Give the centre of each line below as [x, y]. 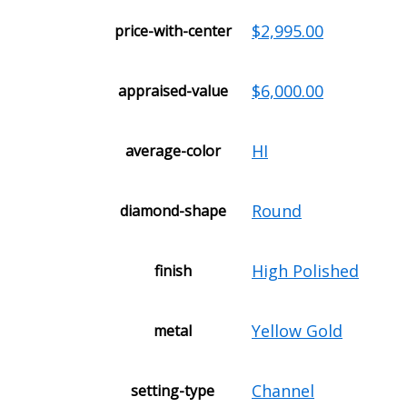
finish [173, 271]
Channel [283, 391]
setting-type [173, 391]
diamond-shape [173, 211]
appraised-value [173, 91]
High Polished [305, 271]
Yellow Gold [297, 331]
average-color [173, 151]
